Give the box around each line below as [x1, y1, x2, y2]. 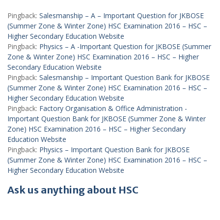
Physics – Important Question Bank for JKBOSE [39, 145, 190, 154]
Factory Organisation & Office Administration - [39, 104, 187, 113]
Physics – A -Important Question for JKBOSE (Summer [39, 42, 211, 51]
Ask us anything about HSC [7, 184, 138, 196]
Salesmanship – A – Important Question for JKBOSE [39, 11, 204, 20]
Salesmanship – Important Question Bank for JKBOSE [39, 73, 210, 82]
